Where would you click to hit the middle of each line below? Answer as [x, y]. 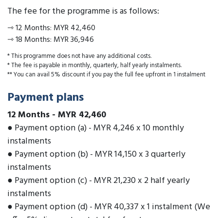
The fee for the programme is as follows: [83, 11]
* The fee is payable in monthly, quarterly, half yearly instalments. [94, 66]
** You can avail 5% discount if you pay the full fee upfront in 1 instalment [106, 75]
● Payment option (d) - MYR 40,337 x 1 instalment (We [109, 207]
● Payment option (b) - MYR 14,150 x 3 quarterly [96, 155]
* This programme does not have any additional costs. [79, 56]
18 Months [33, 40]
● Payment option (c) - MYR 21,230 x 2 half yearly [99, 181]
